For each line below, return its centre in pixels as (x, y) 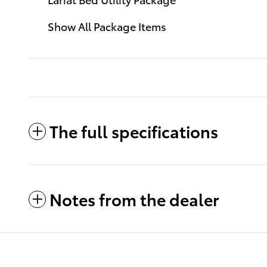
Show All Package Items (107, 26)
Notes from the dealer (134, 198)
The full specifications (134, 131)
